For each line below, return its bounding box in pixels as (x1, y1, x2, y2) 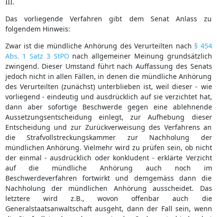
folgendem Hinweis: (5, 24, 70, 33)
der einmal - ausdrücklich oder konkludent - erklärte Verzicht (5, 153, 212, 162)
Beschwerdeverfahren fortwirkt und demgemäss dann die (5, 173, 212, 183)
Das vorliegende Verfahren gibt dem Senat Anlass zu (5, 14, 212, 23)
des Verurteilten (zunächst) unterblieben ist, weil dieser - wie (5, 81, 212, 91)
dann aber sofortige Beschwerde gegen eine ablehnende (5, 102, 212, 111)
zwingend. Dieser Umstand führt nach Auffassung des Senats (5, 61, 212, 71)
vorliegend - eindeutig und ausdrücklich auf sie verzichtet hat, (5, 92, 212, 101)
